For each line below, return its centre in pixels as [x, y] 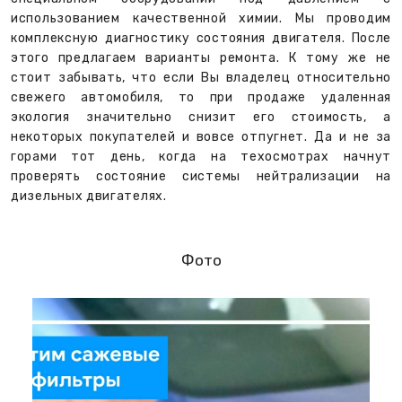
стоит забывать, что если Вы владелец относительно [201, 77]
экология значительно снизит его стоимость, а [201, 117]
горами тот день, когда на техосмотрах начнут [201, 156]
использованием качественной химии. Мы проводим [201, 18]
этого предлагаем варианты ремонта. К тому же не [201, 57]
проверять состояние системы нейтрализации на [201, 176]
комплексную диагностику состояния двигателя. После [201, 38]
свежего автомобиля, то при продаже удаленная [201, 97]
